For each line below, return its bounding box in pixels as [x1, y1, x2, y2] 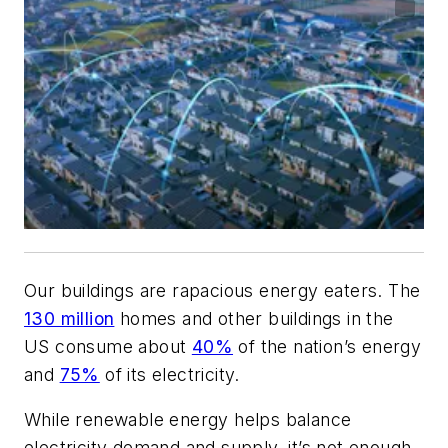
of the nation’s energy [233, 335, 422, 357]
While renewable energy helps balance [24, 409, 352, 431]
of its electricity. [99, 363, 240, 385]
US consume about [24, 335, 192, 357]
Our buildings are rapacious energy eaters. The [24, 279, 421, 301]
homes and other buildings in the [114, 307, 394, 329]
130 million [24, 307, 115, 329]
